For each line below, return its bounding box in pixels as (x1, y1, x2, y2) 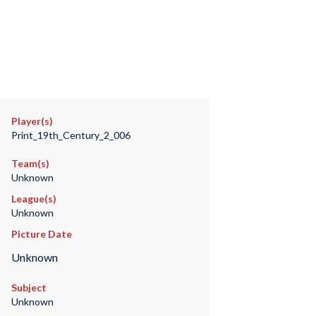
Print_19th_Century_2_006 (11, 129, 130, 141)
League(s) (11, 193, 56, 205)
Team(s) (11, 157, 49, 169)
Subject (11, 281, 47, 294)
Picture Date (11, 228, 72, 240)
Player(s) (11, 115, 53, 127)
